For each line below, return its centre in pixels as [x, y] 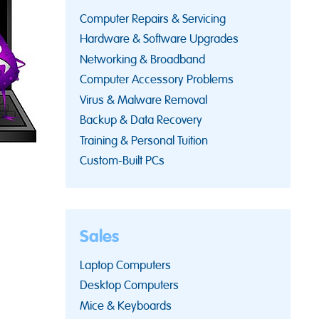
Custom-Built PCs [122, 161]
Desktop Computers [129, 285]
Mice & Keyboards [126, 305]
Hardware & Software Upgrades [159, 39]
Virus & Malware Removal [143, 99]
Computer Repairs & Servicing [153, 18]
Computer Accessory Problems [157, 79]
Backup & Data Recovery [141, 120]
